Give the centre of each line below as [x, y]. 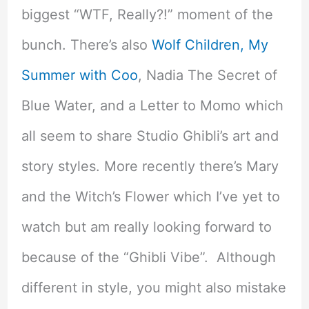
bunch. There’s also [86, 44]
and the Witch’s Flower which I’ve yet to [150, 196]
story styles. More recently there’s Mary [150, 166]
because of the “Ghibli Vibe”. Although [148, 257]
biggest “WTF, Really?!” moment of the [147, 14]
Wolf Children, [198, 44]
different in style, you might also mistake [153, 287]
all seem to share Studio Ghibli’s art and [150, 136]
